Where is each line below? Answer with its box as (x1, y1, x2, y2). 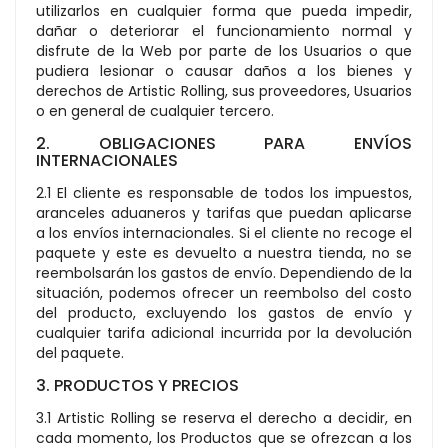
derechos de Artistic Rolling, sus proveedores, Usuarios (36, 81, 412, 101)
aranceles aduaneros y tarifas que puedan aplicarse (36, 203, 412, 223)
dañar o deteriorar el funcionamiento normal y (36, 21, 412, 41)
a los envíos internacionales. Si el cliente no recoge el (36, 223, 412, 243)
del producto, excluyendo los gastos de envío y (36, 303, 412, 323)
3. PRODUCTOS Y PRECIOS (36, 374, 239, 397)
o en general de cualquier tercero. (36, 101, 274, 121)
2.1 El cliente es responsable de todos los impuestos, (36, 183, 412, 203)
